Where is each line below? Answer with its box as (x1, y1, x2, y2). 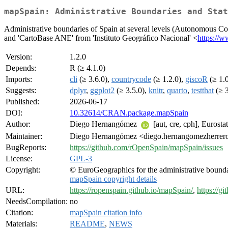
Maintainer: (6, 132, 42, 141)
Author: (6, 120, 31, 129)
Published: (6, 97, 39, 106)
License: (6, 154, 33, 163)
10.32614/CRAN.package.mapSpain (70, 108, 188, 118)
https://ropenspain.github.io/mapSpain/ (70, 186, 193, 195)
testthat (191, 86, 214, 95)
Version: (6, 52, 32, 62)
